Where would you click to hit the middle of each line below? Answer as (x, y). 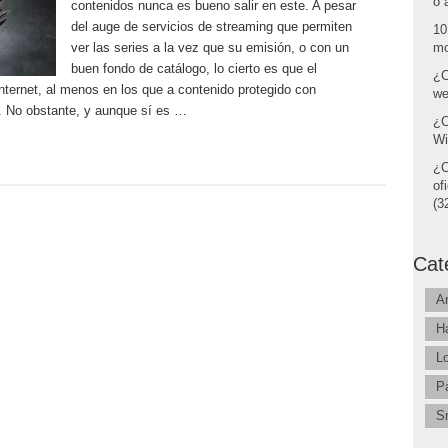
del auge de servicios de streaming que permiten (211, 26)
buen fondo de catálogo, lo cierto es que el (193, 68)
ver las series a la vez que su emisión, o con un (209, 47)
